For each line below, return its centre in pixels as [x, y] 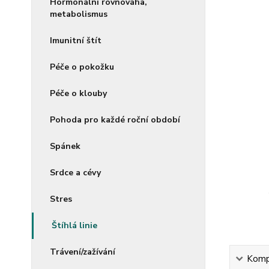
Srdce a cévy [75, 173]
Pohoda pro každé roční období [115, 120]
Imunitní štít [76, 41]
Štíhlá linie [74, 225]
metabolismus [79, 14]
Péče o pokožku [82, 67]
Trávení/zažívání [83, 252]
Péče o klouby [78, 93]
